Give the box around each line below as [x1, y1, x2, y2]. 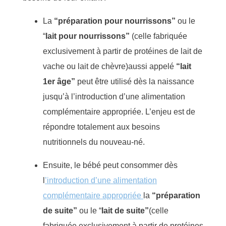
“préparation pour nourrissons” [54, 16, 178, 25]
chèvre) [101, 62, 128, 71]
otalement [79, 122, 117, 131]
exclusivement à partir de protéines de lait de [43, 46, 202, 55]
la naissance [149, 77, 194, 86]
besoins [132, 122, 160, 131]
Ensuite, [43, 160, 74, 169]
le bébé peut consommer [74, 160, 164, 169]
